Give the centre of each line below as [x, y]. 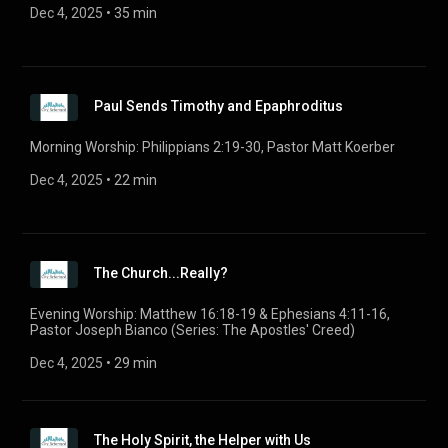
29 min [135, 363]
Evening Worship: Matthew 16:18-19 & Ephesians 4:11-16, [210, 314]
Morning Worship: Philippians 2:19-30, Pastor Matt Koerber [212, 147]
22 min [135, 180]
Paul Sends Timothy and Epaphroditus [218, 106]
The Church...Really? [161, 273]
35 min [135, 13]
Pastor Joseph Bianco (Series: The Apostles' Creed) [192, 330]
